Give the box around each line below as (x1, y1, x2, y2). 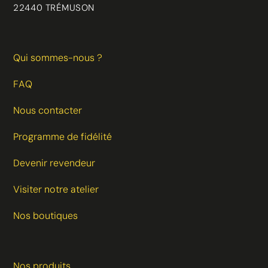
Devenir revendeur (13, 156, 96, 169)
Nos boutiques (13, 209, 78, 222)
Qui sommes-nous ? (13, 51, 103, 64)
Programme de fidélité (13, 130, 112, 143)
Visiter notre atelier (13, 182, 99, 196)
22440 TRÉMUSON (13, 1, 95, 14)
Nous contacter (13, 103, 83, 117)
